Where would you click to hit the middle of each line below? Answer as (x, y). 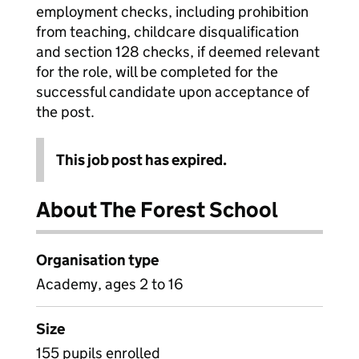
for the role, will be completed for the (157, 72)
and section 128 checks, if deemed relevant (178, 52)
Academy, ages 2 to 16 (110, 284)
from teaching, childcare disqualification (167, 32)
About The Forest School (157, 210)
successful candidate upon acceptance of (173, 92)
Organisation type (97, 260)
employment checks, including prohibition (172, 12)
